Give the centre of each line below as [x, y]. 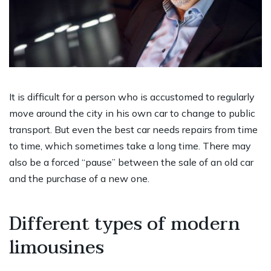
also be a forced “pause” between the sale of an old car [131, 162]
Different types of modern [125, 224]
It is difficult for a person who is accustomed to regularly [132, 97]
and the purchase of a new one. [79, 179]
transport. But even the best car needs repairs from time [133, 130]
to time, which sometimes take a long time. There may [130, 146]
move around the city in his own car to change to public [132, 113]
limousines [57, 248]
